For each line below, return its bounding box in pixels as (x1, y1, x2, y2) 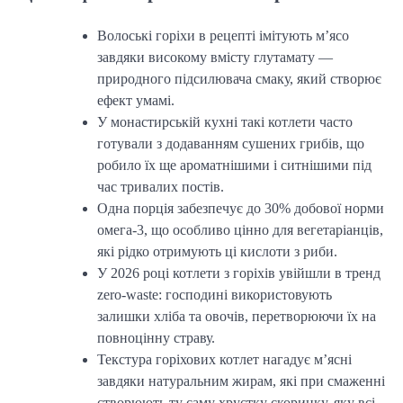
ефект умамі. (97, 92, 175, 108)
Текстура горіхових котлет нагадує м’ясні (97, 351, 352, 367)
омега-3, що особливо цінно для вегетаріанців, (97, 221, 383, 237)
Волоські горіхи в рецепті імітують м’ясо (97, 27, 349, 43)
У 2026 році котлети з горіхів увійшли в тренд (97, 264, 381, 281)
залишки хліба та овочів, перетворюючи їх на (97, 308, 376, 324)
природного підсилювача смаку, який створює (97, 70, 381, 86)
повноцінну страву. (97, 329, 215, 345)
